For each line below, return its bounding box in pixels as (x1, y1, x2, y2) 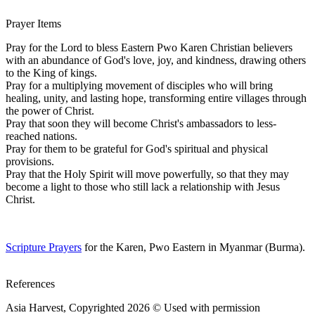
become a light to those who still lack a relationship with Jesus (6, 180, 280, 193)
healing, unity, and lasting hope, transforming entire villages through (6, 91, 307, 104)
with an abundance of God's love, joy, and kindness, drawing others (6, 53, 306, 66)
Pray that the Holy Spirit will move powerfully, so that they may (6, 167, 289, 180)
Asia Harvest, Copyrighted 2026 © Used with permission (6, 301, 260, 314)
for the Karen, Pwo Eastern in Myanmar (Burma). (82, 240, 305, 253)
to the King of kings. (6, 66, 97, 79)
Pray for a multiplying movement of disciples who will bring (6, 79, 273, 91)
